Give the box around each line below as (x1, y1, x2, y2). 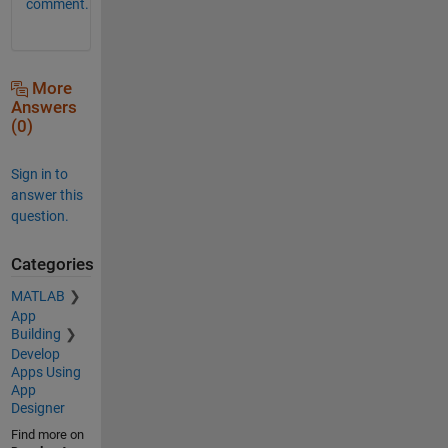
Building (10, 326, 61, 343)
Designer (10, 400, 65, 417)
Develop (10, 346, 60, 363)
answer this (10, 186, 83, 203)
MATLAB (10, 288, 65, 305)
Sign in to (10, 165, 68, 182)
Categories (10, 254, 94, 274)
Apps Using (10, 364, 81, 381)
